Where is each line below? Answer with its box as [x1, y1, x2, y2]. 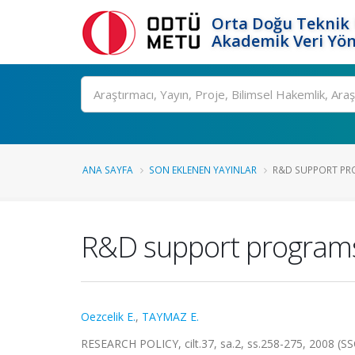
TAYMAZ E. [142, 309, 199, 324]
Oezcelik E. [81, 309, 136, 324]
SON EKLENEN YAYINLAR [149, 163, 257, 176]
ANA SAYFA [82, 163, 133, 176]
